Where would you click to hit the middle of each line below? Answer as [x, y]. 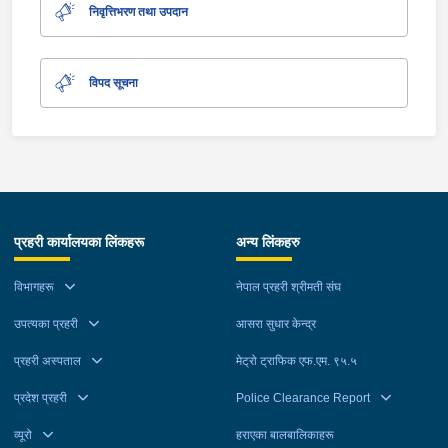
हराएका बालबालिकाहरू [285, 434]
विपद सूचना [113, 83]
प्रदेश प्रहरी [40, 397]
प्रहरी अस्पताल [47, 360]
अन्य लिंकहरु [268, 242]
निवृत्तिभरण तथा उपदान [138, 12]
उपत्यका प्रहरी [46, 323]
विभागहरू [34, 286]
